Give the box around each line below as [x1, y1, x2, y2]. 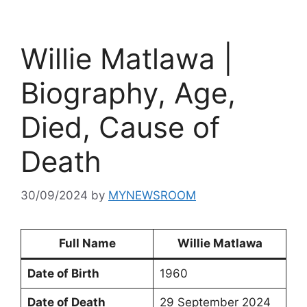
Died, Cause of [21, 110, 220, 145]
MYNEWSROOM [108, 188, 196, 202]
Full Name [58, 236, 116, 250]
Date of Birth [27, 266, 99, 280]
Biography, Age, [21, 75, 236, 110]
